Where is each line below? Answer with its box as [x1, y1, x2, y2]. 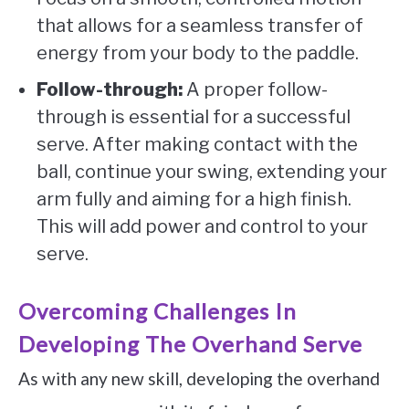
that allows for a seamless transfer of [37, 14, 363, 37]
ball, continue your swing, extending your [37, 160, 387, 183]
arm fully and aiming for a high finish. [37, 187, 351, 210]
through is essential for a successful [37, 105, 351, 128]
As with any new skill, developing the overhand [18, 367, 380, 389]
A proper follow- [183, 78, 328, 100]
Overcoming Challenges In [18, 297, 297, 324]
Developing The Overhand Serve [18, 330, 362, 357]
